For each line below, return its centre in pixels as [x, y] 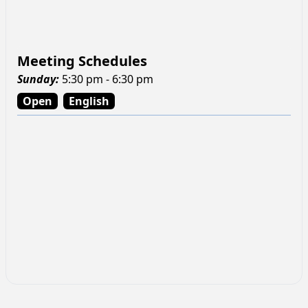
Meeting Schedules [82, 60]
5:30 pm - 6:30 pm [108, 79]
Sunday [36, 79]
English [89, 101]
